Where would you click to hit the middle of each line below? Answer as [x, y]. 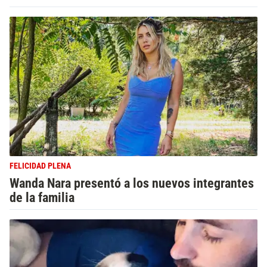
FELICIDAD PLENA [40, 166]
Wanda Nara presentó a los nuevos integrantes [132, 183]
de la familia [42, 197]
